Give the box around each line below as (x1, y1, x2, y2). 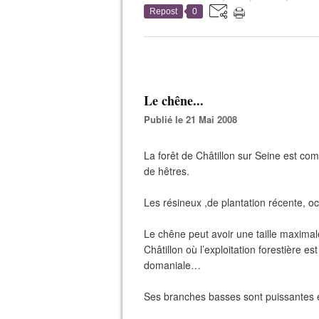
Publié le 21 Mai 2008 (150, 113, 237, 126)
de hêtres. (144, 164, 189, 178)
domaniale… (144, 258, 201, 272)
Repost (150, 6, 177, 16)
